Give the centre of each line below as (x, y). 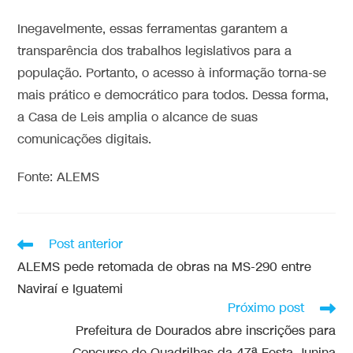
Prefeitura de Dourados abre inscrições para (205, 331)
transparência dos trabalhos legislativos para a (155, 51)
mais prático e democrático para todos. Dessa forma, (173, 95)
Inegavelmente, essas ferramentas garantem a (153, 29)
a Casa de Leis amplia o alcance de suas (138, 117)
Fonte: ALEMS (59, 177)
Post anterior (86, 244)
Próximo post (266, 308)
